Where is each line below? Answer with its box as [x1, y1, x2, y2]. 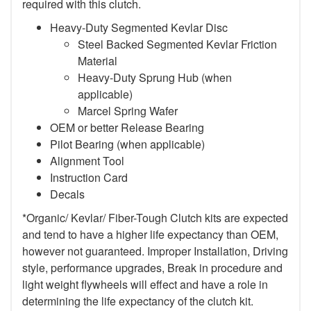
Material [78, 52, 117, 69]
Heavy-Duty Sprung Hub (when [78, 69, 232, 85]
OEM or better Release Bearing [50, 119, 204, 135]
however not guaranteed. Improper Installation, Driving [22, 242, 288, 259]
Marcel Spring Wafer [78, 102, 178, 119]
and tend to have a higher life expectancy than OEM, [22, 226, 278, 242]
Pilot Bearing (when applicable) [50, 135, 205, 152]
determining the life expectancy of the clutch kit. [22, 292, 253, 309]
